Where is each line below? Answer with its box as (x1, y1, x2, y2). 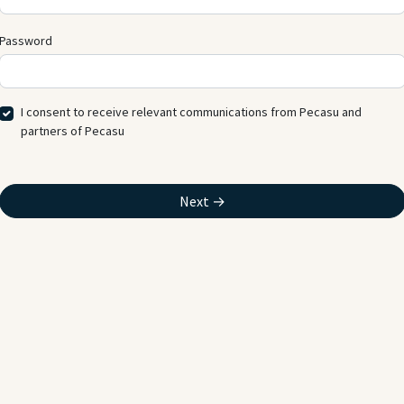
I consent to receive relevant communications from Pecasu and (20, 103, 362, 120)
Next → (179, 191, 225, 210)
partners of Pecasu (20, 122, 124, 139)
